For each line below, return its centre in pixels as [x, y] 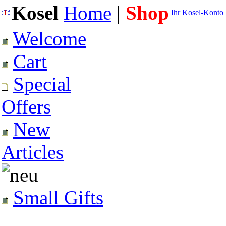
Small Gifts [58, 197]
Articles [33, 152]
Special [42, 84]
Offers [26, 107]
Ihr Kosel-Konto [197, 12]
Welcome [49, 39]
